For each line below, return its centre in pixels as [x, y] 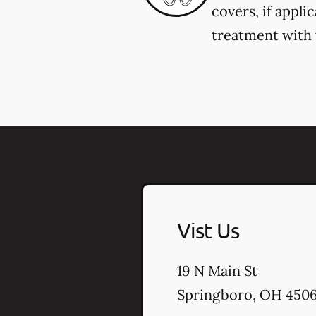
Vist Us [208, 230]
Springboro [215, 294]
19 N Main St [217, 270]
